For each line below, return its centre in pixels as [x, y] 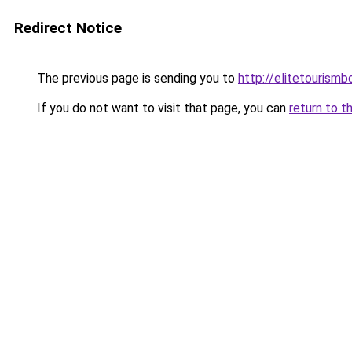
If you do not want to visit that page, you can [161, 108]
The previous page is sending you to [136, 78]
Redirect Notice [68, 28]
